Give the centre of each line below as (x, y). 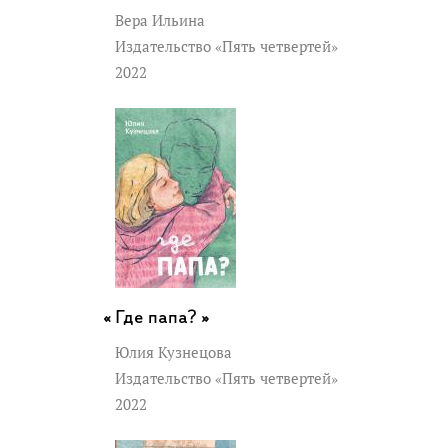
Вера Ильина (160, 21)
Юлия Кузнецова (173, 353)
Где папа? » (162, 319)
